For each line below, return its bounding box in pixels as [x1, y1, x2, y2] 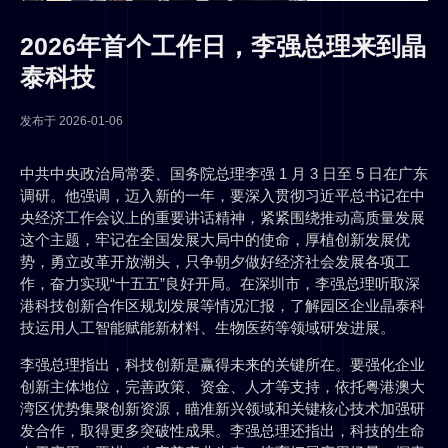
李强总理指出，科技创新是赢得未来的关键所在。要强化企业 [20, 356, 425, 374]
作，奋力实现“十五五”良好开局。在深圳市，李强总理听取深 [20, 275, 420, 293]
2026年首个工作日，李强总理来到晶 [20, 32, 426, 61]
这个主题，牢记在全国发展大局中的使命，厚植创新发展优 [20, 231, 410, 249]
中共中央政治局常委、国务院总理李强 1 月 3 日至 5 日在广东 [20, 165, 428, 183]
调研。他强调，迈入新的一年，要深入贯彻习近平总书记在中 [20, 187, 425, 205]
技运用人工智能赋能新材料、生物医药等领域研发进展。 [20, 319, 395, 337]
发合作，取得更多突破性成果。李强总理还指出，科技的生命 [20, 422, 425, 440]
